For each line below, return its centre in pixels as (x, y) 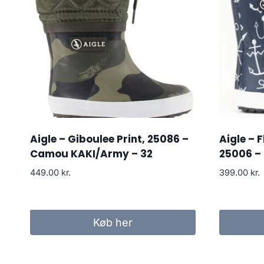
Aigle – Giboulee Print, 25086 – (109, 139)
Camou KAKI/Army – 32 (91, 154)
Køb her (113, 222)
